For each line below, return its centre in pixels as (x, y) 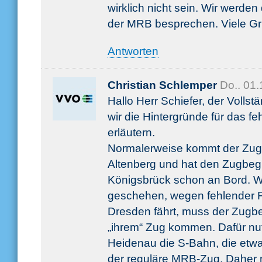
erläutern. (131, 132)
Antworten (133, 51)
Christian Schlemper (162, 85)
